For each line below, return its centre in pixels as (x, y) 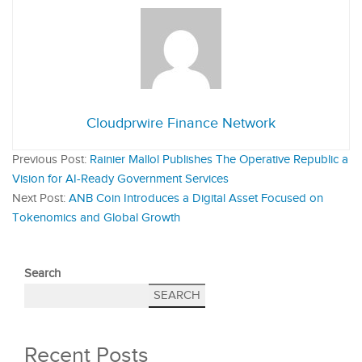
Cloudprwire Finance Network (181, 123)
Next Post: (40, 198)
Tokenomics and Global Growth (96, 217)
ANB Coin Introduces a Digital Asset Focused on (196, 198)
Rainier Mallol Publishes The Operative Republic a (219, 159)
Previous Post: (51, 159)
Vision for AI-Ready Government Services (120, 179)
